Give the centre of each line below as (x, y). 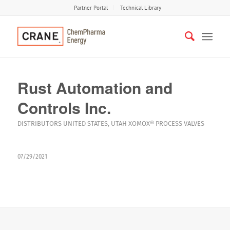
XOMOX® (141, 123)
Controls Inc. (64, 108)
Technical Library (140, 8)
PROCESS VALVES (180, 123)
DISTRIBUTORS (39, 123)
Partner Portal (91, 8)
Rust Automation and (95, 88)
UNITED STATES (85, 123)
